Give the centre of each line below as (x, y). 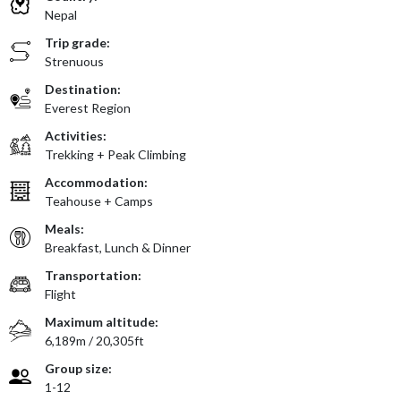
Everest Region (88, 107)
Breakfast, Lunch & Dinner (118, 247)
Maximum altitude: (102, 321)
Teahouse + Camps (99, 200)
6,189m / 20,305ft (94, 340)
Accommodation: (96, 182)
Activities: (76, 135)
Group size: (78, 368)
